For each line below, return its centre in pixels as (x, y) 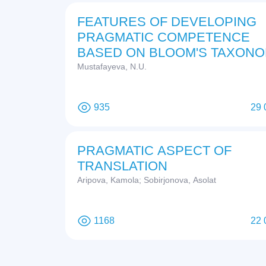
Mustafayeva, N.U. (112, 67)
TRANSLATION (122, 166)
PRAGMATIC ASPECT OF (154, 151)
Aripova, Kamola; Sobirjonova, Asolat (147, 180)
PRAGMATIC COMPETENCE (164, 37)
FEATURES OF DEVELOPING (167, 22)
